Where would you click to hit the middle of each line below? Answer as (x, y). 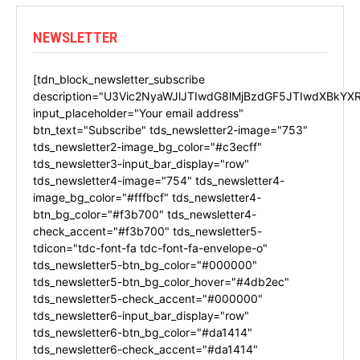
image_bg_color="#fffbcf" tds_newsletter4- (147, 197)
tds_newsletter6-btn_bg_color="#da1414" (143, 332)
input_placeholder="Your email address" (138, 112)
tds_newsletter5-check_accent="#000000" (148, 298)
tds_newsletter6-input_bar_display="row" (141, 315)
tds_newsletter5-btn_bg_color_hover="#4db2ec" (161, 281)
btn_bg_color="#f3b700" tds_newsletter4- (145, 214)
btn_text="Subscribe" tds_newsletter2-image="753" (170, 129)
